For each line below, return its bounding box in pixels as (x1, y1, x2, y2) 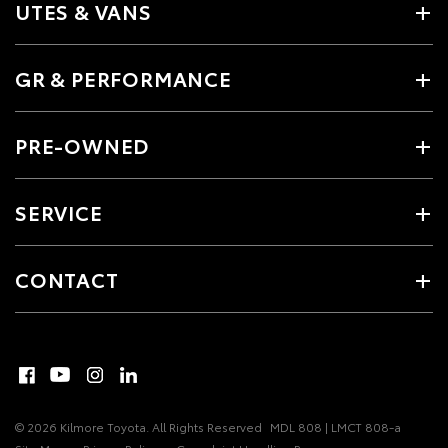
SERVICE (15, 198, 103, 226)
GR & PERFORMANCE (15, 64, 232, 92)
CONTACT (15, 265, 119, 293)
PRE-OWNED (15, 131, 150, 159)
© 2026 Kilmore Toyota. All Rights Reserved (15, 418, 262, 435)
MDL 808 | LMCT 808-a (270, 418, 401, 435)
